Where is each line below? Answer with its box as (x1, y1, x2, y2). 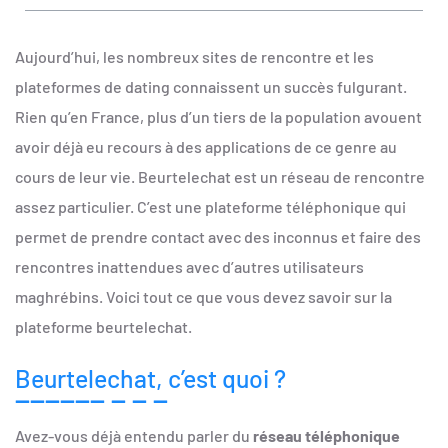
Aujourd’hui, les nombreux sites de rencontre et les (15, 46, 374, 66)
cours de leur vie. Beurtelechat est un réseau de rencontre (15, 166, 425, 186)
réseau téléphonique (253, 426, 400, 446)
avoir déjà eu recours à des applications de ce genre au (15, 136, 397, 156)
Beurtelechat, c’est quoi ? (15, 363, 286, 394)
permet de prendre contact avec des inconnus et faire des (15, 226, 421, 246)
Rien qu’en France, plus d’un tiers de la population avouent (15, 106, 422, 126)
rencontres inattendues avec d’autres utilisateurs (15, 256, 364, 276)
